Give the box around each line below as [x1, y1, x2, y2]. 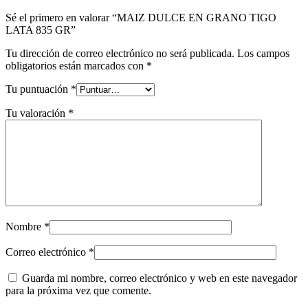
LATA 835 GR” [5, 23, 76, 36]
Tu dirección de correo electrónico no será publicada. [5, 47, 234, 59]
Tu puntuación [5, 82, 71, 95]
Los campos [237, 47, 289, 59]
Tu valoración [5, 107, 68, 119]
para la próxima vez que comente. [5, 284, 151, 296]
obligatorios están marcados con [5, 59, 146, 71]
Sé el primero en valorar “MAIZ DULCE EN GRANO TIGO [5, 11, 276, 23]
